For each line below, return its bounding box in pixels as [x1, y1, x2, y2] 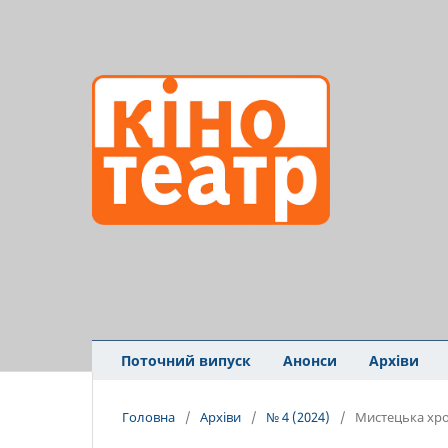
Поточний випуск [121, 350, 251, 370]
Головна [122, 408, 175, 426]
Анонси [283, 350, 337, 370]
